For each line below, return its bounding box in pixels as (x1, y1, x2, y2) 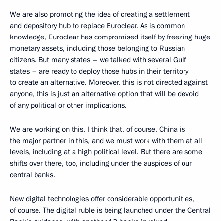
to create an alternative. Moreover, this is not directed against (10, 77, 208, 88)
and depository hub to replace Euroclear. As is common (10, 21, 185, 31)
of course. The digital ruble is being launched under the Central (10, 205, 211, 216)
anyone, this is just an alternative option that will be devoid (10, 89, 199, 99)
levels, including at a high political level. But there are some (10, 147, 202, 157)
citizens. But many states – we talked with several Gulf (10, 55, 186, 65)
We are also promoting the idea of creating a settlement (10, 9, 190, 20)
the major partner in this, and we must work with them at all (10, 136, 202, 146)
